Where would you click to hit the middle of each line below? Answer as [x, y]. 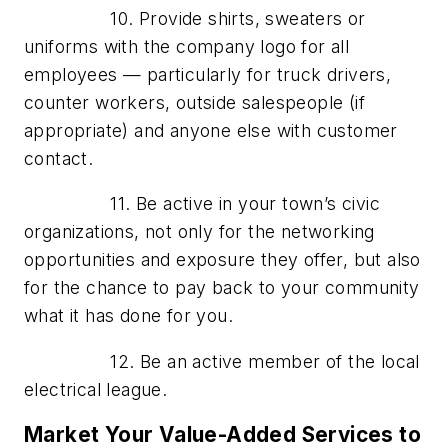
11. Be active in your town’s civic [202, 204]
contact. [59, 158]
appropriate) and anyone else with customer [211, 130]
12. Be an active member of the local [222, 361]
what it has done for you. [128, 316]
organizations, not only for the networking [199, 232]
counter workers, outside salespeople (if [194, 102]
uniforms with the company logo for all [187, 46]
